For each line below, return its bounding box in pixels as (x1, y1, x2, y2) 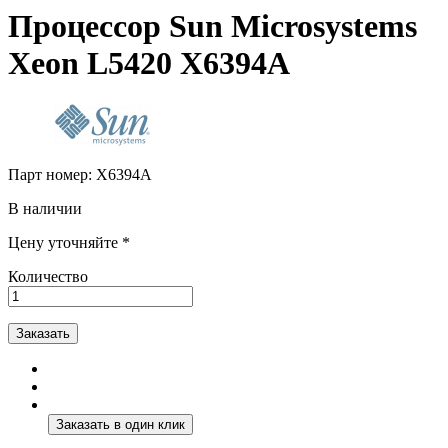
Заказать (16, 325, 70, 341)
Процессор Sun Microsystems (8, 8, 417, 45)
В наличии (8, 199, 82, 217)
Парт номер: (8, 165, 96, 183)
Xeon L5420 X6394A (8, 45, 290, 82)
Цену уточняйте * (8, 233, 130, 251)
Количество (8, 267, 88, 285)
